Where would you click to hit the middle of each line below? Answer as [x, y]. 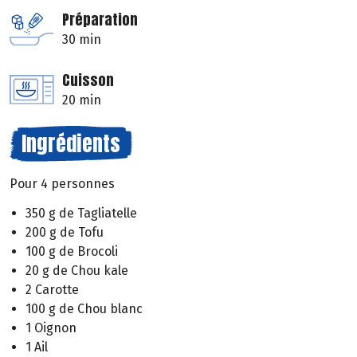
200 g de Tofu [65, 232]
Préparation [100, 20]
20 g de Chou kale [77, 270]
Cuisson [88, 80]
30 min [82, 40]
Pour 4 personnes [62, 184]
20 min [82, 100]
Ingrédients [71, 144]
